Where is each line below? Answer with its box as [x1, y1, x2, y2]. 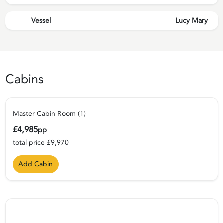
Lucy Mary [175, 16, 208, 26]
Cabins [5, 71, 44, 88]
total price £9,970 [12, 138, 69, 148]
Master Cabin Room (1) [12, 109, 86, 119]
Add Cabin [18, 159, 53, 169]
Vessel [31, 16, 51, 26]
